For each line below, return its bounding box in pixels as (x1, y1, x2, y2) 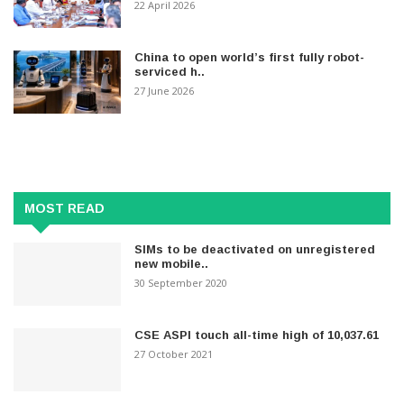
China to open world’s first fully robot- (134, 50, 365, 65)
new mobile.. (134, 257, 209, 271)
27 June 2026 (134, 84, 195, 98)
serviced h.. (134, 65, 206, 79)
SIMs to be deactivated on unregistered (134, 243, 376, 257)
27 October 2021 (134, 347, 214, 362)
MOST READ (24, 201, 105, 216)
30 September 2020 (134, 276, 228, 290)
